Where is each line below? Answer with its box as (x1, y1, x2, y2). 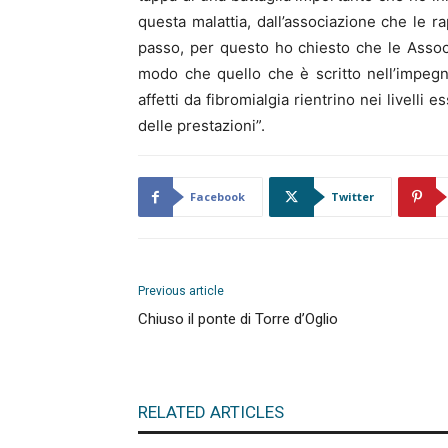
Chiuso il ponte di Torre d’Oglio (138, 310, 338, 328)
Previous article (138, 284, 224, 298)
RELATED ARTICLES (138, 402, 284, 422)
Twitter (331, 189, 374, 204)
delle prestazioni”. (138, 116, 265, 135)
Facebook (190, 189, 245, 204)
